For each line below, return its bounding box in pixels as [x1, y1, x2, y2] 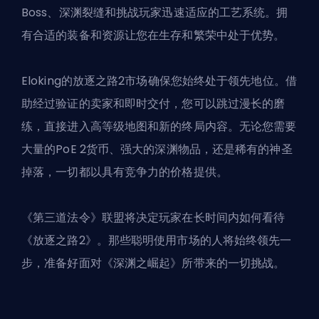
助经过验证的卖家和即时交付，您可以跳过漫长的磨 [21, 95, 286, 113]
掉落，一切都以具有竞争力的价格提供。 [21, 164, 228, 181]
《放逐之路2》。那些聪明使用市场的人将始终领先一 [21, 232, 292, 249]
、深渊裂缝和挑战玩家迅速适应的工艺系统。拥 [47, 4, 288, 21]
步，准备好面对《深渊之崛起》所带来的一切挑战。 [21, 255, 286, 272]
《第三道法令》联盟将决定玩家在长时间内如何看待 [21, 209, 286, 226]
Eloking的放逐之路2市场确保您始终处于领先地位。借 [21, 73, 297, 90]
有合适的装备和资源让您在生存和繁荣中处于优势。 [21, 27, 286, 44]
